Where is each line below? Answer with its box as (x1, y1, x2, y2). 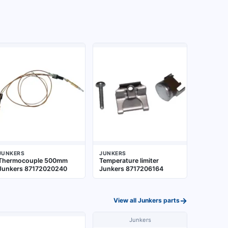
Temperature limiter (99, 157, 159, 164)
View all (113, 196, 136, 204)
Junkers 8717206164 (99, 165, 164, 173)
